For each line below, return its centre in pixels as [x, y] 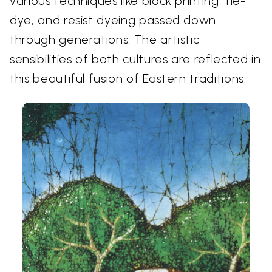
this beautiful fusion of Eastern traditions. [128, 78]
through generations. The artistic [105, 39]
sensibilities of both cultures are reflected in [135, 59]
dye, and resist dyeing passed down [113, 20]
